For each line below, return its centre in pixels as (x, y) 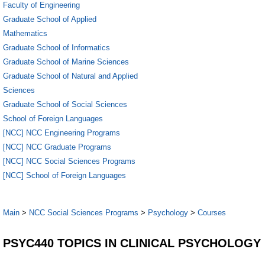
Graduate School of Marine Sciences (66, 62)
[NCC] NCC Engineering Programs (62, 132)
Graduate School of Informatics (56, 47)
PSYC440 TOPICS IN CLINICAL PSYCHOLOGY (132, 243)
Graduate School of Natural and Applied (70, 76)
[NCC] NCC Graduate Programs (57, 147)
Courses (212, 213)
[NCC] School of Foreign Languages (64, 175)
